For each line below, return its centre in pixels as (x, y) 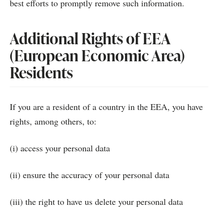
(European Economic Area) (97, 55)
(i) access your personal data (60, 148)
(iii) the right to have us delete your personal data (96, 201)
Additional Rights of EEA (90, 38)
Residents (41, 72)
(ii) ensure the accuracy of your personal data (90, 175)
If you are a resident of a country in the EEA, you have (106, 107)
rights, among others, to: (53, 121)
